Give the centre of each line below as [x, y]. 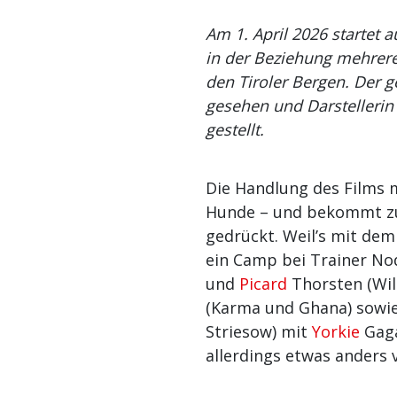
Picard [263, 284]
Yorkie [336, 332]
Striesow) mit [259, 332]
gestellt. [235, 130]
